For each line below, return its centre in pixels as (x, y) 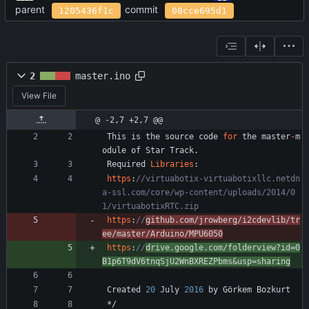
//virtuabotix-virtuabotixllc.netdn (218, 179)
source (179, 137)
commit (141, 10)
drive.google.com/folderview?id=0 (223, 248)
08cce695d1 (199, 10)
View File (39, 96)
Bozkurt (273, 290)
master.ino (103, 76)
